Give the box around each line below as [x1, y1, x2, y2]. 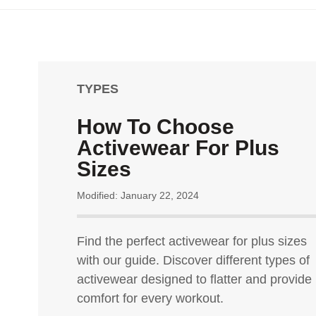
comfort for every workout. [77, 291, 224, 305]
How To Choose [77, 115, 234, 138]
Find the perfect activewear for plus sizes [77, 234, 307, 248]
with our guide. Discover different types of [77, 253, 310, 267]
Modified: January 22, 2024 [77, 190, 199, 201]
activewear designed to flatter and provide [77, 272, 312, 286]
